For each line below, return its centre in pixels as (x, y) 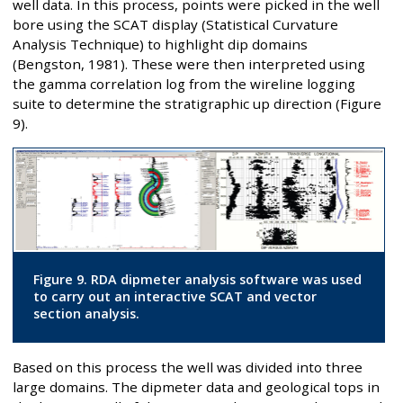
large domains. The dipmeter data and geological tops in (196, 386)
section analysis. (86, 314)
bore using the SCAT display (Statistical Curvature (175, 24)
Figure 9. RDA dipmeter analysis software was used (197, 280)
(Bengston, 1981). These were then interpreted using (189, 63)
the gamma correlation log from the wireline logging (184, 83)
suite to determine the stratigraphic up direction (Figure (197, 103)
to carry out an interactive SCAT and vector (175, 297)
